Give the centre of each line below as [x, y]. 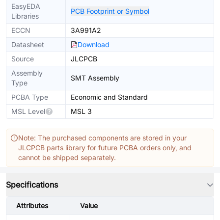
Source [23, 59]
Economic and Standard [109, 97]
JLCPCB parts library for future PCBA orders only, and [105, 148]
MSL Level [28, 111]
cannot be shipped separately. [67, 157]
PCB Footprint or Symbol [110, 11]
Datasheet [28, 44]
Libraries [25, 16]
